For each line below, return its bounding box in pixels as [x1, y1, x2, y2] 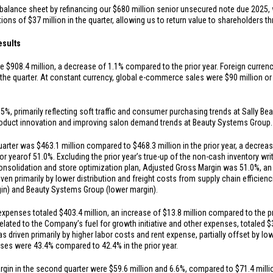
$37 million [28, 15, 66, 25]
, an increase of [107, 208, 163, 218]
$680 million [113, 4, 155, 14]
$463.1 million [37, 141, 85, 151]
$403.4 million [59, 208, 107, 218]
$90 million [225, 73, 263, 82]
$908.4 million [6, 62, 54, 71]
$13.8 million [163, 208, 207, 218]
